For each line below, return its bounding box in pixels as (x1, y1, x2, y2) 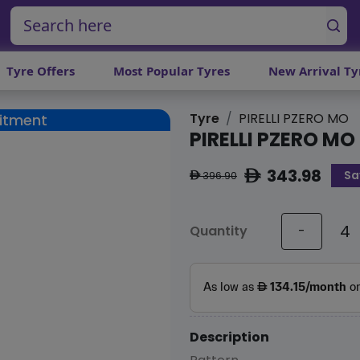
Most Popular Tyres (113, 63, 230, 80)
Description (190, 327, 269, 346)
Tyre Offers (6, 63, 75, 80)
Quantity (190, 222, 247, 241)
